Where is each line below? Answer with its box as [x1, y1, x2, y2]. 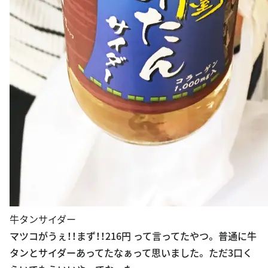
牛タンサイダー [10, 211, 76, 226]
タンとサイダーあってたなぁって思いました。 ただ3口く [10, 245, 252, 260]
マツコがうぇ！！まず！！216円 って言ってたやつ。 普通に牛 [10, 228, 257, 243]
